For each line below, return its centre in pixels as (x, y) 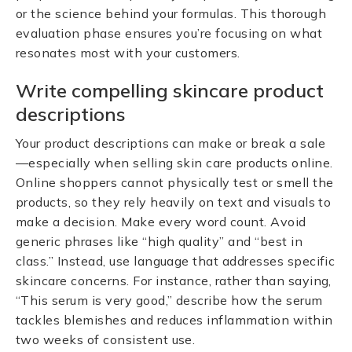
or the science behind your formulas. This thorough (171, 13)
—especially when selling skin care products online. (174, 163)
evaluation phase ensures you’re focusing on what (169, 33)
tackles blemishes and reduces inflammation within (174, 320)
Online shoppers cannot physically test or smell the (175, 182)
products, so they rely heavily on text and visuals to (174, 202)
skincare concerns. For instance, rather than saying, (174, 280)
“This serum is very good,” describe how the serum (169, 300)
